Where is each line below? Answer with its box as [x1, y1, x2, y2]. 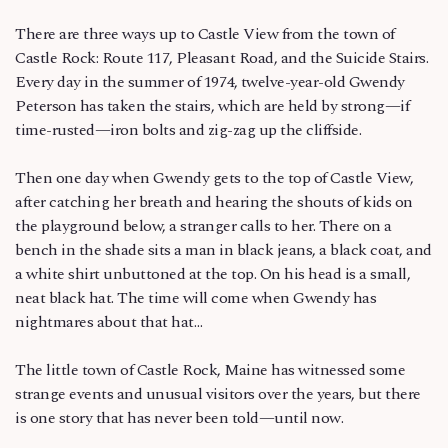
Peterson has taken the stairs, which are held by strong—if [15, 94, 409, 118]
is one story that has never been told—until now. [15, 406, 343, 430]
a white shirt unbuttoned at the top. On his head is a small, [15, 262, 410, 286]
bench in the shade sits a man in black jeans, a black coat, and [15, 238, 432, 262]
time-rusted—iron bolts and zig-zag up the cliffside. [15, 118, 361, 142]
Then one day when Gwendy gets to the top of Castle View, [15, 166, 413, 190]
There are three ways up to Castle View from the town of [15, 22, 395, 46]
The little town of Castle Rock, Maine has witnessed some [15, 358, 405, 382]
